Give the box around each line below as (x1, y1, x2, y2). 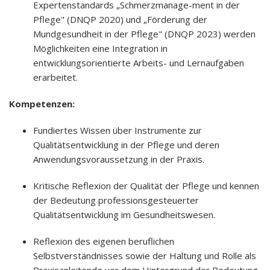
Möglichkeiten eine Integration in (33, 42, 168, 54)
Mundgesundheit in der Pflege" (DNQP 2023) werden (33, 28, 256, 40)
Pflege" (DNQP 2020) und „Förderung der (33, 13, 207, 25)
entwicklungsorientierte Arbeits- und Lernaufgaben (33, 57, 244, 69)
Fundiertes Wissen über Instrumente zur (33, 124, 202, 136)
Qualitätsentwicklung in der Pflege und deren (33, 139, 219, 151)
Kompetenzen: (9, 98, 75, 110)
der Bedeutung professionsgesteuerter (33, 194, 199, 206)
